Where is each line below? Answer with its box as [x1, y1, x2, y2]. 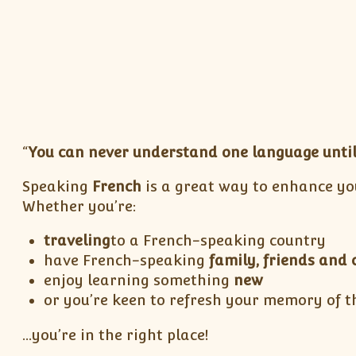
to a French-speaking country [110, 232, 327, 250]
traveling [44, 232, 111, 250]
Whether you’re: [21, 198, 136, 215]
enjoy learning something [44, 272, 234, 289]
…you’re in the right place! [21, 326, 208, 343]
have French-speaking [44, 252, 210, 269]
